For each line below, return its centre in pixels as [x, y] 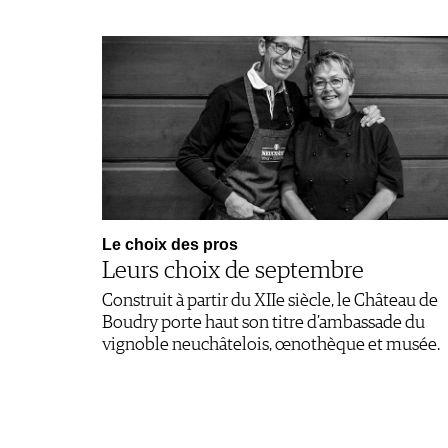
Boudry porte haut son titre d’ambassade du [263, 322]
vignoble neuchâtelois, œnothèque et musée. [271, 344]
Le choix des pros [170, 244]
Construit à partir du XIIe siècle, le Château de [270, 300]
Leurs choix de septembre [233, 270]
